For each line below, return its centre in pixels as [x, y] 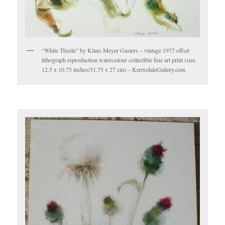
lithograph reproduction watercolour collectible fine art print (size [119, 60]
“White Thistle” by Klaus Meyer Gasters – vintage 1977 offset [116, 50]
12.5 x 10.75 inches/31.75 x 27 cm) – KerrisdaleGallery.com [114, 69]
